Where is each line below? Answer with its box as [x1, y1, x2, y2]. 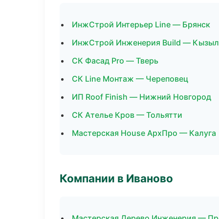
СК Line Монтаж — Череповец [72, 74, 188, 84]
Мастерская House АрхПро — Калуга [72, 128, 216, 138]
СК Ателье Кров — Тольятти [72, 110, 182, 120]
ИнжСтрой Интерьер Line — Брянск [72, 20, 210, 29]
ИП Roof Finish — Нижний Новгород [72, 92, 211, 102]
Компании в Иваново [60, 172, 173, 185]
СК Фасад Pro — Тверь [72, 56, 158, 66]
